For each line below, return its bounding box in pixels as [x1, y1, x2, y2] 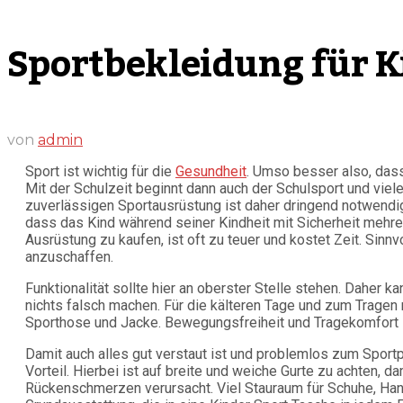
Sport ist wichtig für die [25, 163, 175, 181]
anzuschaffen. [25, 248, 113, 266]
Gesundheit [175, 163, 246, 181]
